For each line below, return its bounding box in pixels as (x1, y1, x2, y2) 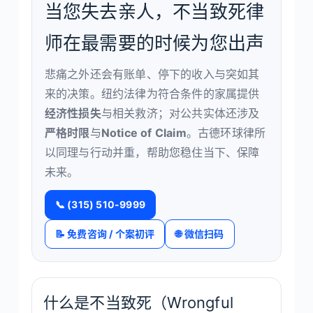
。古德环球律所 (186, 126, 266, 140)
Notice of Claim (101, 126, 187, 140)
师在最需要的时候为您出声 (44, 32, 265, 54)
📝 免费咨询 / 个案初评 (54, 228, 155, 240)
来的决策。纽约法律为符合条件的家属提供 (44, 87, 260, 101)
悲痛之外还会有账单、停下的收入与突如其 (44, 67, 260, 81)
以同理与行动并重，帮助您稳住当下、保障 (44, 145, 260, 159)
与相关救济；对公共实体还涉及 (101, 106, 260, 120)
